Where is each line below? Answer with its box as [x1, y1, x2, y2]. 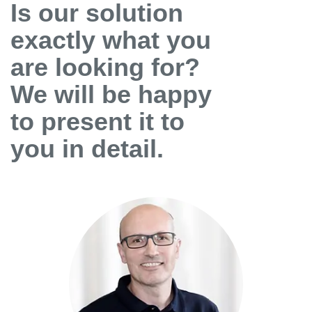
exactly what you [10, 25, 211, 54]
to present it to [10, 107, 185, 136]
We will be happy [10, 79, 212, 109]
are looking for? [10, 52, 200, 81]
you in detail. [10, 134, 164, 163]
